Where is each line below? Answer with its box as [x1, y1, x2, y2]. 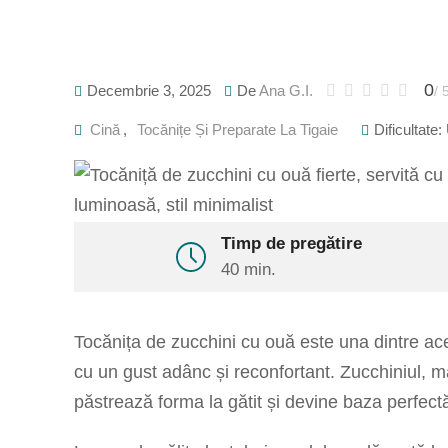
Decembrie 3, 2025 [87, 82, 211, 99]
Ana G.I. [259, 82, 313, 99]
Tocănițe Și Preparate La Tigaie [137, 121, 338, 138]
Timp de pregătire [221, 234, 363, 253]
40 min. [221, 260, 277, 279]
